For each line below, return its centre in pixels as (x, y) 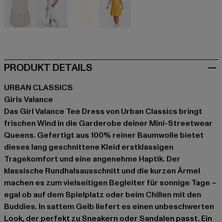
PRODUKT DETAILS (48, 68)
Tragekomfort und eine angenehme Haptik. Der (92, 159)
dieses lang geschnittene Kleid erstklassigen (89, 147)
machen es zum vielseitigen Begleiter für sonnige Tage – (110, 183)
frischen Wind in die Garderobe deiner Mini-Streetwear (108, 123)
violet (30, 33)
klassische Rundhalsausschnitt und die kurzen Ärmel (102, 171)
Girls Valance (28, 99)
